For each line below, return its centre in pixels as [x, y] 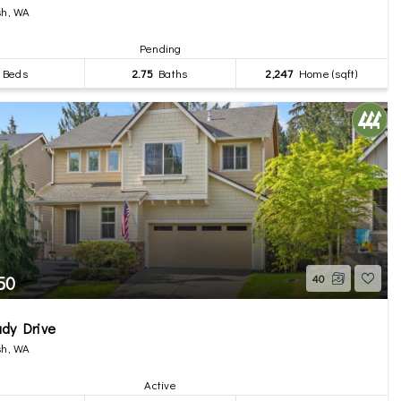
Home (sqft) [325, 73]
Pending [160, 48]
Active [160, 384]
